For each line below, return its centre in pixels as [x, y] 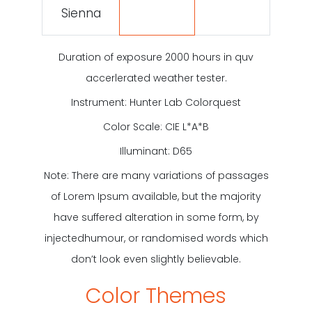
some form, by [221, 217]
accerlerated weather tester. [156, 78]
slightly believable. [194, 259]
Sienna [81, 13]
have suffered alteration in [118, 217]
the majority [230, 196]
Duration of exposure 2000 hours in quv [156, 57]
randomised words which [203, 238]
